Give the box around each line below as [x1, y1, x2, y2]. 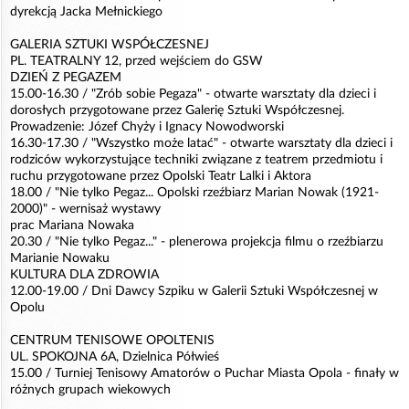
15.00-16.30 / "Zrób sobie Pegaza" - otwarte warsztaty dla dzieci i [10, 88, 376, 100]
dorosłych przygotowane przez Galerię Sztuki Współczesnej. [10, 104, 344, 117]
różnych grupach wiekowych [10, 383, 171, 396]
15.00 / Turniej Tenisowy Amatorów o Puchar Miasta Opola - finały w [10, 367, 399, 380]
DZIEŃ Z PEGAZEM [10, 71, 121, 84]
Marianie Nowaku [10, 252, 110, 265]
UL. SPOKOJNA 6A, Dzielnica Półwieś [10, 351, 219, 363]
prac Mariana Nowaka [10, 219, 134, 232]
